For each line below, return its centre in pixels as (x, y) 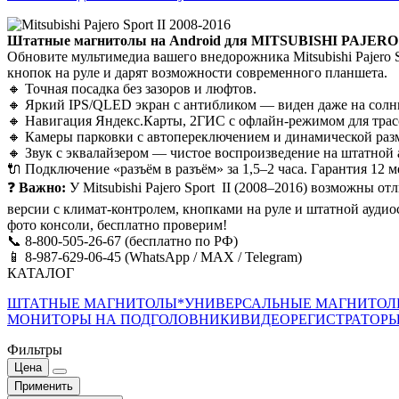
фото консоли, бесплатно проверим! (117, 224)
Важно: (42, 187)
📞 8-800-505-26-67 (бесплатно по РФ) (122, 240)
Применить (44, 386)
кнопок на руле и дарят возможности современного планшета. (197, 72)
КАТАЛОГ (41, 273)
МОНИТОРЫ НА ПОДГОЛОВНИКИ (124, 319)
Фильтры (35, 349)
